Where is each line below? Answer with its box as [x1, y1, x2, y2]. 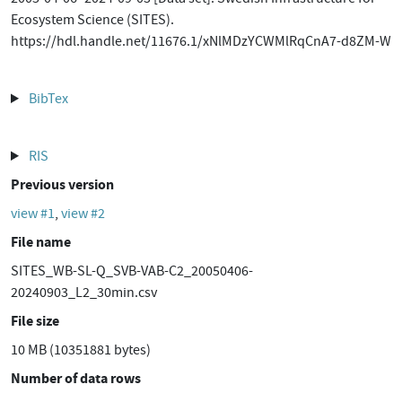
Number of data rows [11, 369, 141, 388]
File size [11, 311, 59, 330]
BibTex [28, 90, 68, 108]
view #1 [11, 205, 55, 223]
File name [11, 232, 71, 251]
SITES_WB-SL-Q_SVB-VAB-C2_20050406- [11, 262, 253, 280]
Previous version [11, 175, 114, 194]
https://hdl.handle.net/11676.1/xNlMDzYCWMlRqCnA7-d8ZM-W [11, 32, 391, 50]
